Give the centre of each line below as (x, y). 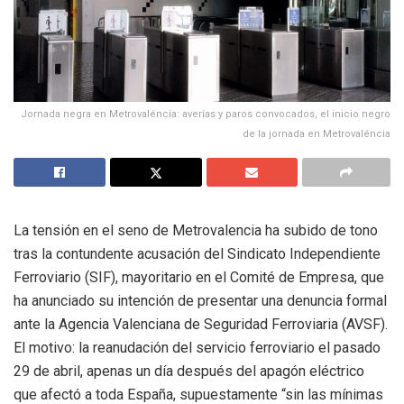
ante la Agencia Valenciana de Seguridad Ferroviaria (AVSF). (201, 325)
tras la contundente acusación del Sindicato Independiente (197, 254)
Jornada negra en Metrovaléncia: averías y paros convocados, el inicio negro (206, 115)
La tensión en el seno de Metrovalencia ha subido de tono (196, 231)
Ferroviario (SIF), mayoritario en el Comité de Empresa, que (199, 278)
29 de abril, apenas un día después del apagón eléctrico (189, 372)
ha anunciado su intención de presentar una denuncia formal (200, 301)
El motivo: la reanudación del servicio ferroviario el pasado (197, 348)
